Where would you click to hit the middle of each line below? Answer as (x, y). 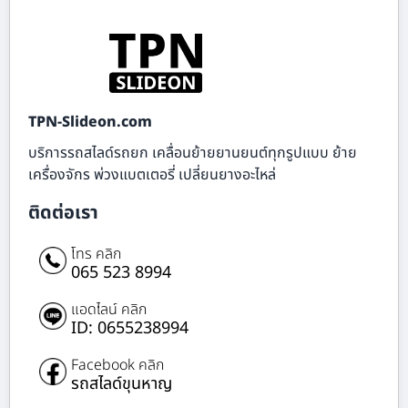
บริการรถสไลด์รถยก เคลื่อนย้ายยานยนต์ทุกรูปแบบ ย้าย (193, 153)
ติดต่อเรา (63, 213)
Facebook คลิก (117, 365)
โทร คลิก (96, 254)
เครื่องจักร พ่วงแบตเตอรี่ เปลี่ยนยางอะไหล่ (152, 174)
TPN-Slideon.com (90, 122)
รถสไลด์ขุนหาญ (122, 383)
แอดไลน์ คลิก (109, 309)
